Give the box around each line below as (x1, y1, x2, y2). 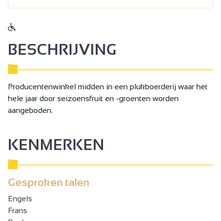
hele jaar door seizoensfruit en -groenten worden (8, 94, 179, 103)
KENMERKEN (8, 136, 105, 153)
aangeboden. (8, 106, 53, 114)
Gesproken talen (8, 176, 89, 188)
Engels (8, 194, 32, 203)
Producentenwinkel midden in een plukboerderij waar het (8, 82, 208, 91)
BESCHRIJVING (8, 41, 116, 58)
